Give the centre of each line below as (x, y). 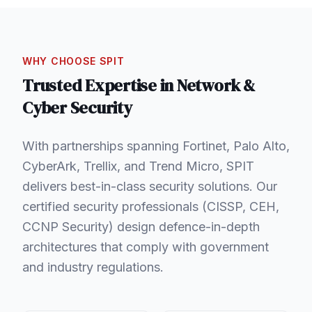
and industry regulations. (93, 267)
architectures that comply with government (146, 247)
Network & (216, 85)
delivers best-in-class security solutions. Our (150, 186)
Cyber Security (77, 107)
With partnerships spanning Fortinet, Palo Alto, (156, 146)
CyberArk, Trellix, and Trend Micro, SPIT (138, 166)
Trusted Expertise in (100, 85)
